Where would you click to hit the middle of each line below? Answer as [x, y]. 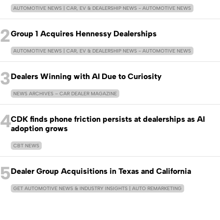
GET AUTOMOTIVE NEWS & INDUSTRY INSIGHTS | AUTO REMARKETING [97, 188]
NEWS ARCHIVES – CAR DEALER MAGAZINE [65, 94]
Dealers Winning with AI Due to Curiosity [86, 76]
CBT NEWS [26, 146]
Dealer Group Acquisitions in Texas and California [101, 171]
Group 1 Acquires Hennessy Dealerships [84, 34]
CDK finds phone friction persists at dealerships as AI [108, 119]
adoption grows [39, 128]
